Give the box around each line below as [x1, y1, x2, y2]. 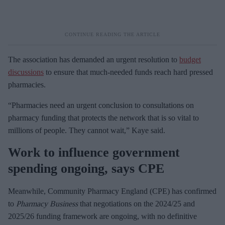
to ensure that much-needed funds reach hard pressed [44, 67, 213, 76]
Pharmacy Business [16, 199, 78, 208]
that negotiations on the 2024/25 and [78, 199, 195, 208]
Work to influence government [8, 145, 180, 160]
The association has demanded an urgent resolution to [8, 55, 179, 64]
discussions [8, 67, 44, 76]
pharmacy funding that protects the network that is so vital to [8, 113, 199, 122]
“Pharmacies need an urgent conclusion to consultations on [8, 100, 194, 109]
